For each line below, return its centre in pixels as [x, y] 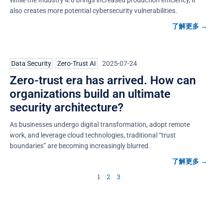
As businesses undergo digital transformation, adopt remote [100, 124]
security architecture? [67, 107]
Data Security [31, 63]
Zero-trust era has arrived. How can [103, 80]
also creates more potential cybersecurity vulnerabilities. [93, 10]
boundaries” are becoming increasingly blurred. [80, 146]
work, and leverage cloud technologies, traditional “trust [93, 135]
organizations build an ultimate [90, 94]
